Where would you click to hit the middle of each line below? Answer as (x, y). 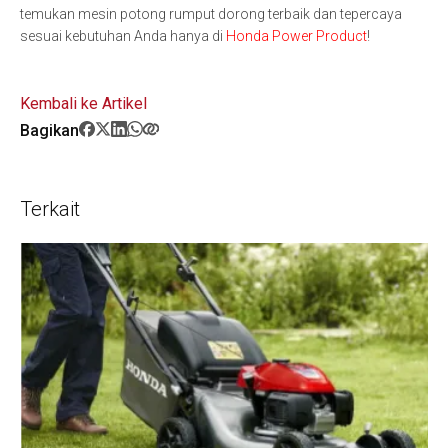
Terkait (50, 209)
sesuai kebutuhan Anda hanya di (123, 36)
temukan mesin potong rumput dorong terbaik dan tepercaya (211, 14)
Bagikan (49, 130)
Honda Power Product (296, 36)
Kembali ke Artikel (83, 103)
